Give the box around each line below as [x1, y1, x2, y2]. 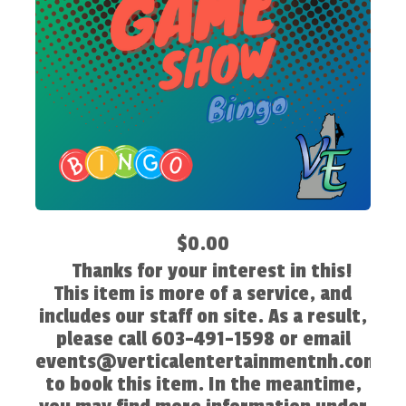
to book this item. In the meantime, [44, 371, 362, 397]
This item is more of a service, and [54, 280, 352, 306]
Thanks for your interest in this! [72, 257, 352, 284]
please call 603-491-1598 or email [55, 325, 351, 352]
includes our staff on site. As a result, [39, 303, 367, 329]
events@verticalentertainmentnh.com [35, 348, 380, 374]
